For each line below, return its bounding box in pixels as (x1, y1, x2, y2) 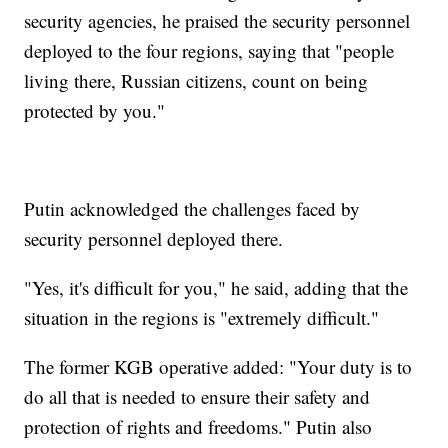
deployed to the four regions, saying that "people (24, 38, 395, 64)
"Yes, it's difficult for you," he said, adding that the (24, 275, 409, 301)
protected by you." (24, 98, 166, 124)
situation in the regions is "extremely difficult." (24, 305, 380, 331)
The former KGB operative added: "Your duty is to (24, 354, 413, 380)
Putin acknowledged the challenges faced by (24, 196, 361, 222)
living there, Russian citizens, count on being (24, 68, 369, 94)
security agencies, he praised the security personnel (24, 8, 411, 34)
